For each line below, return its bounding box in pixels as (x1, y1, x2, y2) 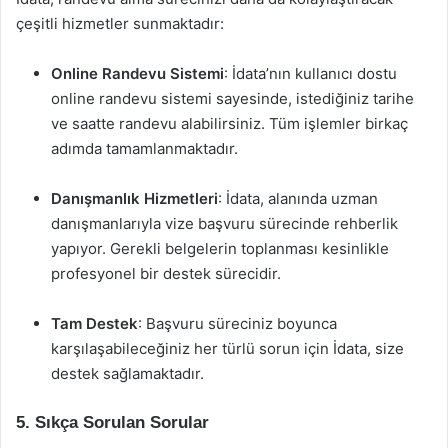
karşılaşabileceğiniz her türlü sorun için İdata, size (51, 339, 404, 358)
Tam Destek (51, 314, 138, 333)
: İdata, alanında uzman (218, 189, 378, 208)
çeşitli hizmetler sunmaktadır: (16, 14, 224, 33)
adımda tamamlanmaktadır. (51, 139, 238, 158)
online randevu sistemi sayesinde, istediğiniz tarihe (51, 89, 414, 108)
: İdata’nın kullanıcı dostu (224, 64, 397, 83)
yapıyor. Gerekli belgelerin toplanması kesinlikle (51, 239, 389, 258)
